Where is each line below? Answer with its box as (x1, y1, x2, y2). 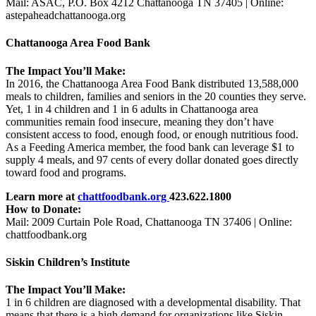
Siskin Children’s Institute (6, 255, 130, 268)
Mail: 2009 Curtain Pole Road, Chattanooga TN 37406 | (6, 215, 259, 228)
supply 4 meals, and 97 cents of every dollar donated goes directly (6, 153, 298, 166)
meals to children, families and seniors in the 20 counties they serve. (6, 90, 306, 102)
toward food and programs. (6, 166, 126, 178)
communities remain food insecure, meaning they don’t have (6, 115, 274, 128)
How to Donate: (6, 202, 81, 215)
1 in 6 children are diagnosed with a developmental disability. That (6, 296, 300, 309)
